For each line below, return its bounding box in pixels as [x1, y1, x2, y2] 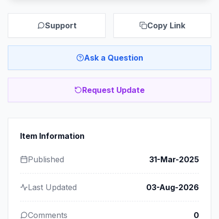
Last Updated [28, 182, 77, 192]
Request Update [82, 85, 145, 95]
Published [28, 154, 64, 164]
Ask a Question [84, 53, 143, 63]
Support [44, 21, 77, 30]
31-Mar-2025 [149, 154, 199, 164]
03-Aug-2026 [146, 182, 199, 192]
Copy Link [147, 21, 185, 30]
